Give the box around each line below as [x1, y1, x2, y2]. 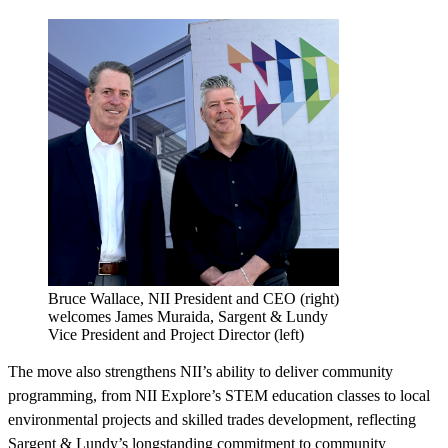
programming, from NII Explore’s [8, 386, 221, 404]
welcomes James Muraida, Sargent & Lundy [48, 307, 328, 325]
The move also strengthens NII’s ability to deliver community [8, 362, 393, 380]
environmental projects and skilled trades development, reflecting [8, 410, 416, 428]
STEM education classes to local [225, 386, 430, 404]
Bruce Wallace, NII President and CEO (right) [48, 289, 339, 307]
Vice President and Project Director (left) [48, 325, 304, 343]
